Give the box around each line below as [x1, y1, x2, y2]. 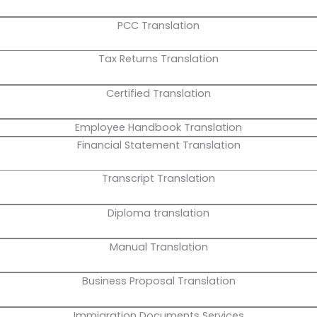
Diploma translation [108, 205, 209, 220]
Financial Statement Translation [76, 138, 241, 153]
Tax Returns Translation [98, 52, 219, 67]
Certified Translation [106, 86, 211, 100]
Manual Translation [109, 240, 208, 255]
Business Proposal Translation [81, 274, 236, 289]
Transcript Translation [102, 171, 215, 186]
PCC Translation [117, 18, 200, 33]
